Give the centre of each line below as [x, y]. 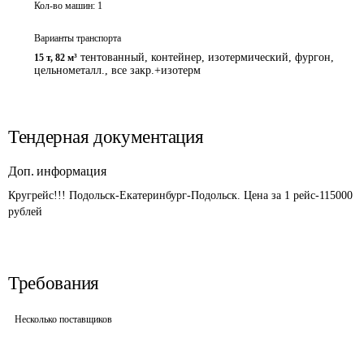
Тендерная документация [106, 137]
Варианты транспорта [78, 38]
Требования [54, 283]
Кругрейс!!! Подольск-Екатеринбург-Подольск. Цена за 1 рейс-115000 [182, 195]
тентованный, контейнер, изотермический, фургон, [207, 57]
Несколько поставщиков [63, 319]
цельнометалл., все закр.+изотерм [117, 70]
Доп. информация [57, 171]
